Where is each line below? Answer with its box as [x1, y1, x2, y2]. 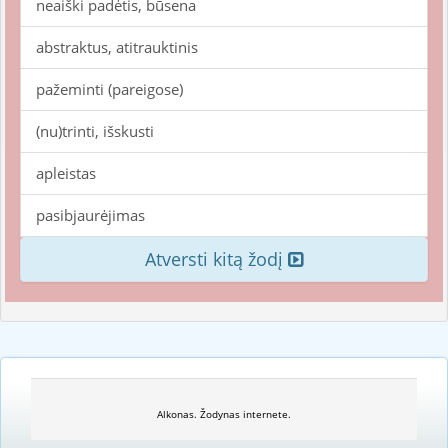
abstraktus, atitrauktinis [36, 37, 198, 57]
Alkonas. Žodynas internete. [157, 407, 291, 421]
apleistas [36, 163, 96, 183]
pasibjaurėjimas [36, 205, 145, 225]
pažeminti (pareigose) [36, 79, 183, 99]
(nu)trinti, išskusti [36, 121, 154, 141]
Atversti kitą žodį [145, 247, 288, 271]
